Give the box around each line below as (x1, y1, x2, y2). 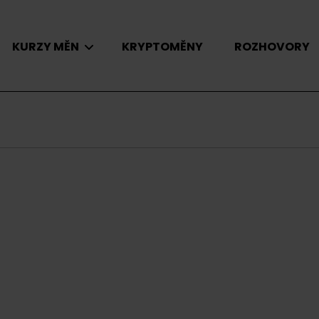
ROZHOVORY (234, 38, 310, 55)
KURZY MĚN (12, 38, 79, 55)
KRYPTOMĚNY (122, 38, 203, 55)
